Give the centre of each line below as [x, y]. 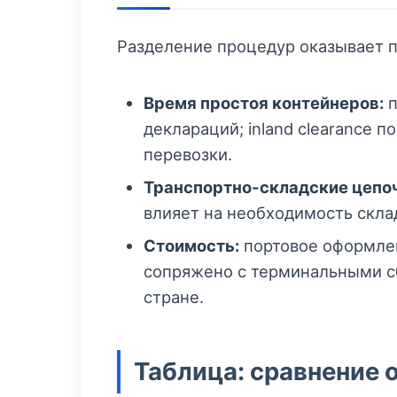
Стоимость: [191, 246]
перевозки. [188, 155]
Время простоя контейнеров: [264, 103]
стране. [174, 297]
